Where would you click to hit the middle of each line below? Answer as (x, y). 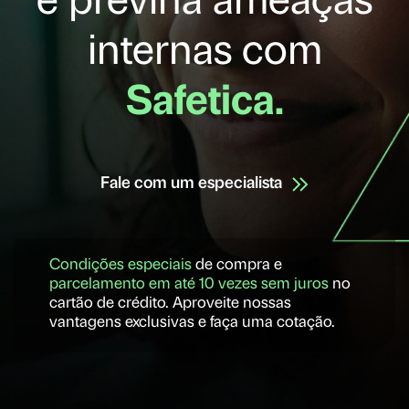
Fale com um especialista (191, 184)
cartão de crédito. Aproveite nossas (170, 303)
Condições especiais (121, 265)
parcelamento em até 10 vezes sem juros (189, 284)
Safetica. (204, 103)
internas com (204, 53)
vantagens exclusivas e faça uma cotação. (192, 322)
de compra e (237, 265)
